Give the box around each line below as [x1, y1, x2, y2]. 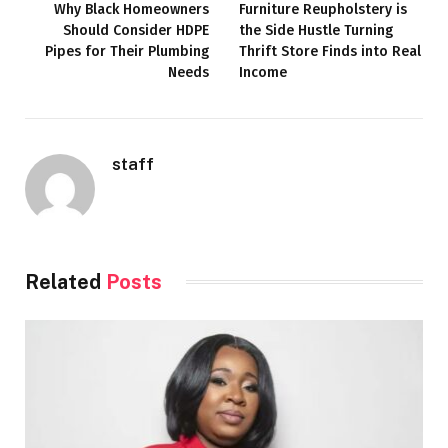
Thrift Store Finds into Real [239, 42, 421, 60]
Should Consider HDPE [63, 21, 209, 39]
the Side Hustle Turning [239, 21, 393, 39]
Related [25, 269, 106, 294]
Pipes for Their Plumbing [45, 42, 209, 60]
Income [239, 63, 287, 81]
